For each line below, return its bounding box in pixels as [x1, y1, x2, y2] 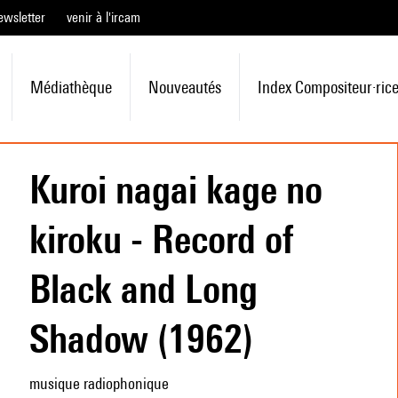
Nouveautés [147, 77, 221, 97]
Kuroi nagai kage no [28, 166, 322, 212]
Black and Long [28, 266, 258, 312]
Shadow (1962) [28, 315, 253, 362]
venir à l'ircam [67, 9, 140, 26]
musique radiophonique [28, 374, 169, 393]
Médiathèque [29, 77, 112, 97]
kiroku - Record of [28, 216, 293, 262]
